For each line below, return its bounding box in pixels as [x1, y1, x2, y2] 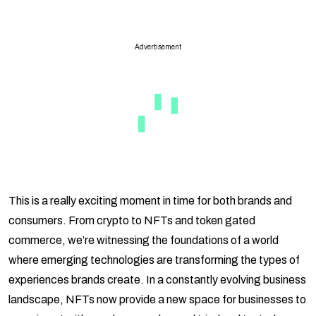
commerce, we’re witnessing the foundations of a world [8, 234, 279, 247]
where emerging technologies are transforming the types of [8, 254, 300, 267]
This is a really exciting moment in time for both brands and [8, 195, 292, 207]
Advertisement [135, 43, 181, 51]
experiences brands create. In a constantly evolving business [8, 274, 306, 286]
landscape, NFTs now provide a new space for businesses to [8, 293, 306, 306]
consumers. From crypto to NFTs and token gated [8, 214, 255, 227]
